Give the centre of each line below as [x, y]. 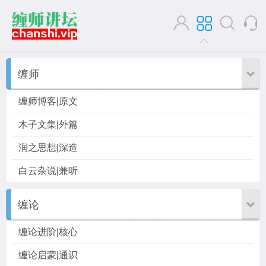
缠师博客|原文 [48, 101]
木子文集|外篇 [48, 124]
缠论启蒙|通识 [48, 255]
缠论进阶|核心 [48, 232]
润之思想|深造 [48, 148]
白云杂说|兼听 [48, 171]
